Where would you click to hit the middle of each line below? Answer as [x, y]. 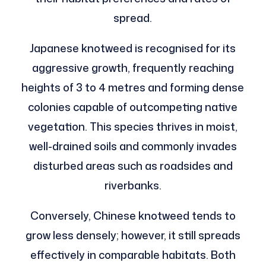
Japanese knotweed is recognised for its [133, 48]
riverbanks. [133, 185]
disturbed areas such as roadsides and [133, 165]
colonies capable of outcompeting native [133, 107]
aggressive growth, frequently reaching [133, 67]
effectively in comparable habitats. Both [133, 254]
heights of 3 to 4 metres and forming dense [133, 87]
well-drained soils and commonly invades [133, 146]
